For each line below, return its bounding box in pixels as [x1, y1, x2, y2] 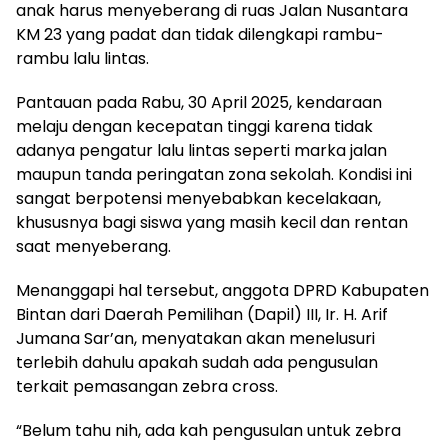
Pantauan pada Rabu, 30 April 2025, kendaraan [16, 91, 382, 114]
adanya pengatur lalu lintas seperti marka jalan [16, 139, 387, 162]
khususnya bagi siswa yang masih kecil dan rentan [16, 211, 408, 234]
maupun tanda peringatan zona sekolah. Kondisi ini [16, 163, 412, 186]
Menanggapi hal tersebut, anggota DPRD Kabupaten [16, 279, 429, 302]
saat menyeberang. [16, 235, 171, 258]
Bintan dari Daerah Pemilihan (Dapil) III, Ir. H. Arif [16, 303, 388, 326]
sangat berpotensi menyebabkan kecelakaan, [16, 187, 381, 210]
